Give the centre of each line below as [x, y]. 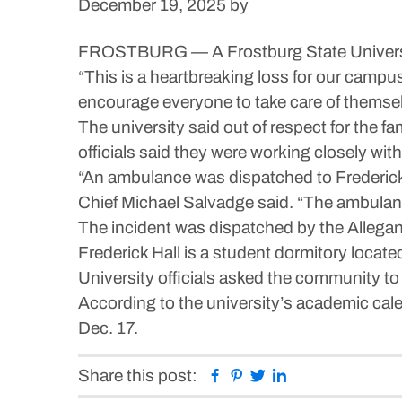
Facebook [261, 375]
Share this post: [138, 376]
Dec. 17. [108, 328]
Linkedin [319, 375]
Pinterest [278, 375]
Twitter [291, 375]
